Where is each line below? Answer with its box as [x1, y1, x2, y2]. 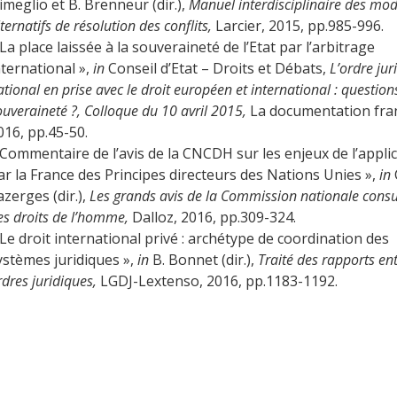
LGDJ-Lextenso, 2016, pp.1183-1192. [99, 271, 338, 291]
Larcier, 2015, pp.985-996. [214, 16, 384, 35]
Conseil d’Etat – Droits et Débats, [107, 58, 330, 78]
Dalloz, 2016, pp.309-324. [131, 207, 296, 227]
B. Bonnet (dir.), [152, 250, 258, 269]
